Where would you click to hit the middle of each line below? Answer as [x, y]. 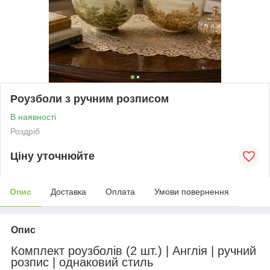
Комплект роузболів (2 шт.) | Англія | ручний [133, 250]
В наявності [33, 117]
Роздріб [25, 131]
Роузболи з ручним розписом [89, 99]
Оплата [120, 191]
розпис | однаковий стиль [82, 262]
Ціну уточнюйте [52, 156]
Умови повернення [192, 191]
